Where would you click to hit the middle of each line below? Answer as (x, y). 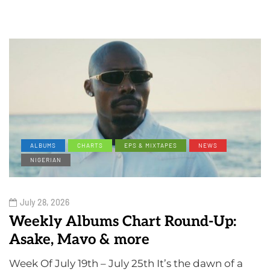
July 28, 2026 (45, 202)
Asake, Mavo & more (79, 240)
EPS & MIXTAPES (151, 146)
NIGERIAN (46, 160)
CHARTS (90, 146)
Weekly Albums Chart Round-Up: (123, 222)
